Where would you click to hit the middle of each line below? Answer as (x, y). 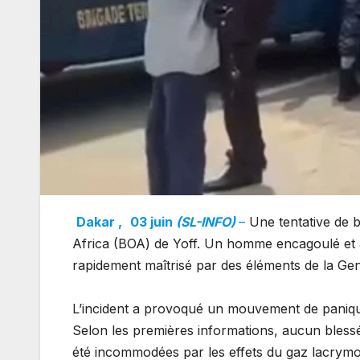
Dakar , (99, 221)
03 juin (151, 221)
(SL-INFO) (206, 221)
